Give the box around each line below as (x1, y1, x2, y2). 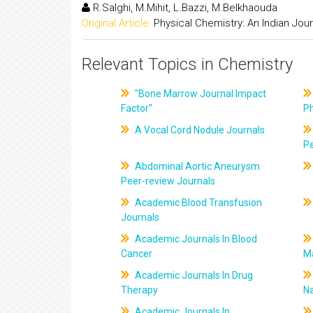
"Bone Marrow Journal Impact (133, 88, 267, 99)
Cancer (121, 248, 153, 259)
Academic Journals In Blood (133, 233, 258, 245)
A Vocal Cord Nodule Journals (133, 124, 265, 136)
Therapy (121, 284, 159, 296)
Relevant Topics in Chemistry (82, 54, 293, 74)
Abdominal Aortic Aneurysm (133, 161, 261, 172)
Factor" (121, 103, 153, 114)
